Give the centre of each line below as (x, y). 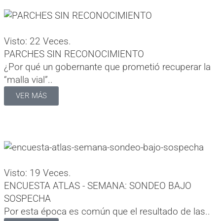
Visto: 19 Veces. (37, 173)
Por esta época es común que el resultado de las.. (107, 211)
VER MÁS (31, 95)
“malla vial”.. (28, 79)
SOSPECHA (27, 198)
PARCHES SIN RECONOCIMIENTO (74, 54)
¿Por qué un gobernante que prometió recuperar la (107, 67)
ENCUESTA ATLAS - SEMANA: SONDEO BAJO (98, 185)
